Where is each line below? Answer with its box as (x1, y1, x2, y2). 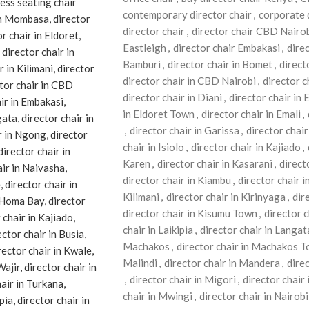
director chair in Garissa (129, 124, 239, 137)
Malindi (122, 257, 157, 269)
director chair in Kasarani (157, 157, 272, 170)
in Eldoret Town (122, 108, 195, 120)
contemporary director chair (122, 8, 252, 21)
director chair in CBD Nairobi (122, 74, 256, 87)
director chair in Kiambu (122, 174, 231, 186)
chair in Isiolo (122, 141, 184, 153)
